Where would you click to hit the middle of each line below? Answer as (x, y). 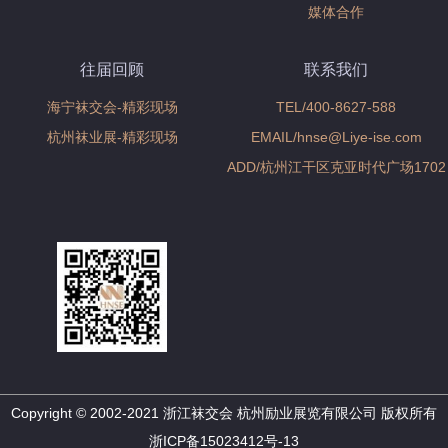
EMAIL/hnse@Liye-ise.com (336, 137)
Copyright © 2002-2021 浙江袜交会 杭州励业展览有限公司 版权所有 (224, 413)
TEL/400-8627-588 (336, 107)
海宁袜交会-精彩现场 (112, 107)
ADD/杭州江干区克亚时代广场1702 (336, 167)
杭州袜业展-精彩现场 (112, 137)
